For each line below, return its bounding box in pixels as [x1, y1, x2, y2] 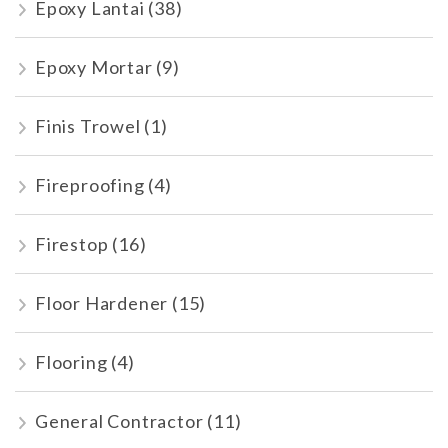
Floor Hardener [35, 292, 169, 315]
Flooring [35, 351, 108, 374]
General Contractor [35, 410, 204, 433]
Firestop [35, 233, 109, 256]
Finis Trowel [35, 115, 141, 138]
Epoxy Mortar [35, 56, 153, 79]
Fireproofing [35, 174, 145, 197]
